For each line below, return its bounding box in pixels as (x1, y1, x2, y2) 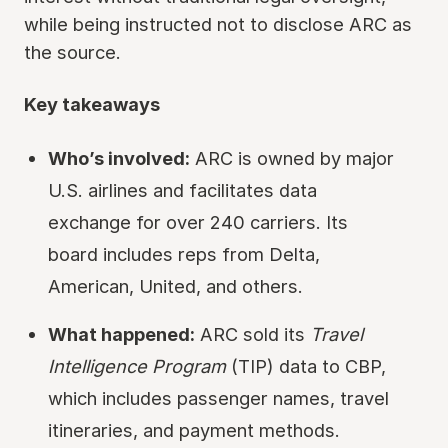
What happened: (48, 323, 195, 345)
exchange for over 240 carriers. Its (48, 211, 348, 233)
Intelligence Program (48, 355, 226, 377)
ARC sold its (195, 323, 310, 345)
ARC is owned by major (190, 147, 394, 169)
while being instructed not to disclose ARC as (24, 13, 412, 35)
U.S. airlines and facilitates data (48, 179, 317, 201)
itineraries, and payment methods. (48, 419, 340, 441)
